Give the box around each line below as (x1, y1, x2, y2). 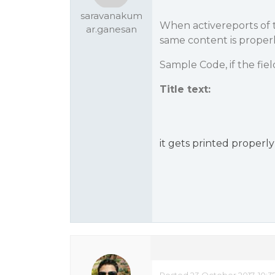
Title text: (159, 83, 211, 95)
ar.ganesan (85, 23, 137, 35)
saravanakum (80, 10, 142, 21)
